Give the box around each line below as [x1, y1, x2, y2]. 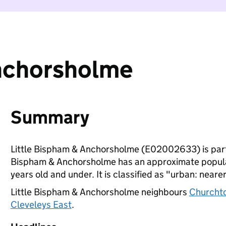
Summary [10, 106, 89, 129]
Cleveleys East [10, 199, 72, 210]
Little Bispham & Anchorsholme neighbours [10, 186, 189, 198]
